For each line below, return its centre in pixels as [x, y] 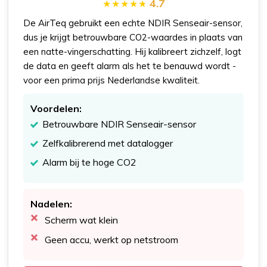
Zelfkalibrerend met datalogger [108, 143]
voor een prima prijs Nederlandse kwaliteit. [112, 80]
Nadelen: [52, 204]
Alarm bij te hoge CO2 [90, 162]
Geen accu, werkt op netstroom [112, 240]
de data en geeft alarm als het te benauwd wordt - [130, 66]
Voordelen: [56, 109]
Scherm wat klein [82, 220]
